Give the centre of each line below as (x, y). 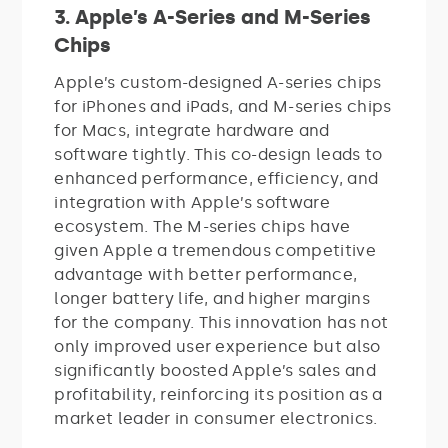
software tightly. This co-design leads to (218, 154)
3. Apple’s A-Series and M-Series (213, 16)
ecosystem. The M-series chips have (202, 226)
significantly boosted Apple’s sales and (215, 370)
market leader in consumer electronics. (216, 418)
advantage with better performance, (206, 274)
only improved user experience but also (217, 346)
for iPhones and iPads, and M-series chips (223, 106)
